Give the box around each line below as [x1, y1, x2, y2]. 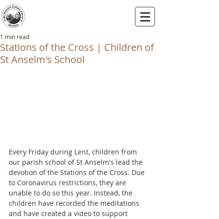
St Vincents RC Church [29, 6, 129, 20]
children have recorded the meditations [9, 198, 141, 208]
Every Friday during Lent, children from [9, 147, 139, 157]
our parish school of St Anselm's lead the [9, 157, 145, 167]
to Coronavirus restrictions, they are [9, 178, 128, 188]
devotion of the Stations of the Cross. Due [9, 168, 147, 177]
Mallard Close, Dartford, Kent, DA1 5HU [34, 18, 125, 24]
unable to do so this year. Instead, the [9, 188, 134, 198]
